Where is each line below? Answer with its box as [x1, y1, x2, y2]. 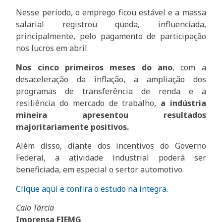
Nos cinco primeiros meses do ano [16, 61, 172, 73]
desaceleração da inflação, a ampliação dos [16, 73, 206, 85]
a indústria [156, 97, 206, 109]
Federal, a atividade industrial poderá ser [16, 152, 206, 164]
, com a [172, 61, 206, 73]
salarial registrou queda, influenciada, [16, 19, 206, 30]
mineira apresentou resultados [16, 109, 206, 120]
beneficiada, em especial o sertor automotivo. [16, 164, 184, 175]
